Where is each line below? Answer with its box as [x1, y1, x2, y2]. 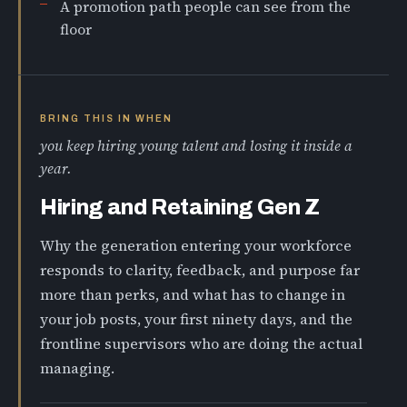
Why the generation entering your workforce [40, 235, 352, 256]
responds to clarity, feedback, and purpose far [40, 260, 360, 281]
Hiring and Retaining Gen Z [40, 195, 320, 219]
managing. [40, 358, 114, 379]
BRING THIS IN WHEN [40, 112, 174, 124]
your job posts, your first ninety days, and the [40, 309, 352, 330]
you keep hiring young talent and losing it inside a [40, 135, 352, 155]
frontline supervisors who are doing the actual [40, 333, 362, 354]
